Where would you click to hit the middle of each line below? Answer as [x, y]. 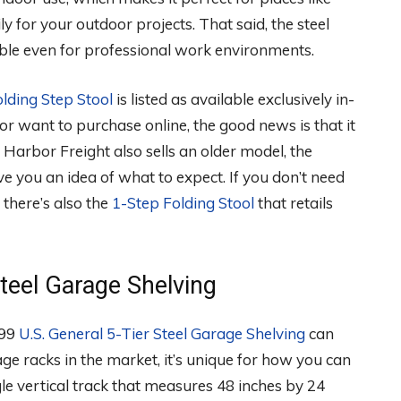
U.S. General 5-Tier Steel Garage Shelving [162, 334]
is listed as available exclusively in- [234, 99]
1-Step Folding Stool [183, 203]
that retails [294, 203]
